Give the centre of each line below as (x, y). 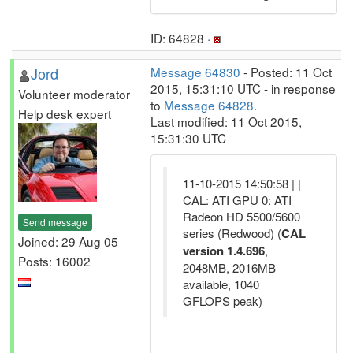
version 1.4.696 (224, 251)
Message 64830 (195, 72)
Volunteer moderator (74, 94)
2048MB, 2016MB (229, 268)
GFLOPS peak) (223, 301)
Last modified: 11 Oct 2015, (226, 121)
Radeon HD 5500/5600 (242, 216)
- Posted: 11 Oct (286, 72)
